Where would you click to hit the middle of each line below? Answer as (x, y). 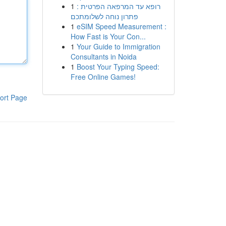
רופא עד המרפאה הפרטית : (118, 6)
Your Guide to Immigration (118, 46)
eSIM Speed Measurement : (121, 26)
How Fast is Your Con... (108, 36)
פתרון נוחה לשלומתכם (104, 16)
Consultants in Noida (103, 56)
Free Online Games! (103, 77)
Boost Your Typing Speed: (118, 67)
